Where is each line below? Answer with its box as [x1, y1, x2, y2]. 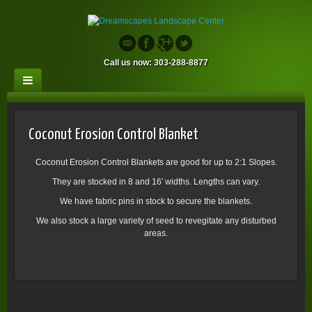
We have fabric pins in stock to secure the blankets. [60, 196, 252, 206]
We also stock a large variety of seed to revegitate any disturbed [36, 215, 276, 226]
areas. [144, 228, 168, 238]
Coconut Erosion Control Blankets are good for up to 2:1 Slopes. [35, 157, 277, 167]
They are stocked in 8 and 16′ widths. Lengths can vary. [52, 176, 260, 187]
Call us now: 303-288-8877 [104, 57, 208, 68]
